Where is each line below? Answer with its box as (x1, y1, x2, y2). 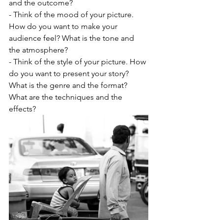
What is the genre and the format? (9, 81, 129, 90)
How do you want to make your (9, 22, 119, 31)
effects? (9, 104, 36, 114)
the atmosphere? (9, 45, 68, 55)
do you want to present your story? (9, 69, 131, 79)
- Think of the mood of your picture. (9, 10, 136, 20)
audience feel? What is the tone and (9, 33, 136, 43)
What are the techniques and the (9, 92, 124, 102)
